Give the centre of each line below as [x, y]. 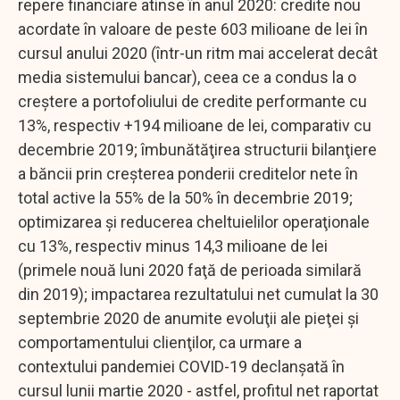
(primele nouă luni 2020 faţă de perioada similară [190, 270]
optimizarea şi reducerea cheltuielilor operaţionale [194, 221]
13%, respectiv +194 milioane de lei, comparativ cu [195, 125]
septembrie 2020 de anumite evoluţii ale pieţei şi [188, 318]
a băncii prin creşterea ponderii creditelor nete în [188, 173]
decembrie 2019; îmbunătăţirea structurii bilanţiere [197, 149]
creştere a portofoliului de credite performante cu [192, 101]
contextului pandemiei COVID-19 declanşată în [181, 366]
